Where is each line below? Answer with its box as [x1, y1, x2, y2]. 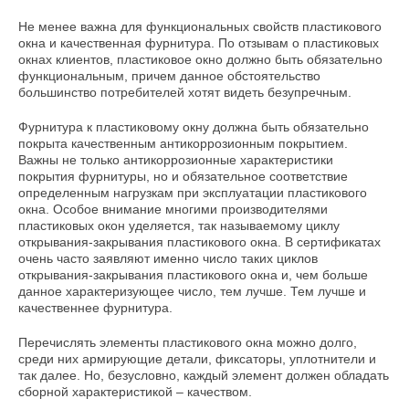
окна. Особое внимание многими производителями [18, 202, 328, 217]
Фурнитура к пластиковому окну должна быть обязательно [18, 120, 369, 135]
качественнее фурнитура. [18, 300, 173, 316]
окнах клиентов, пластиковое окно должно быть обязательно [18, 52, 383, 68]
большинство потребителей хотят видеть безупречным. [18, 85, 351, 100]
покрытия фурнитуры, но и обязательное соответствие [18, 169, 348, 184]
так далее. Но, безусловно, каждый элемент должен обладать [18, 368, 389, 383]
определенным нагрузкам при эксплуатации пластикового [18, 185, 367, 201]
